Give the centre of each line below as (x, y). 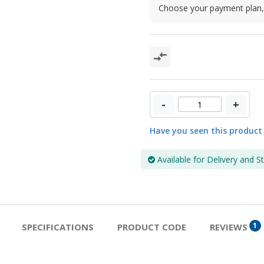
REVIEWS (228, 227)
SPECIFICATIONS (57, 227)
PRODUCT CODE (151, 227)
